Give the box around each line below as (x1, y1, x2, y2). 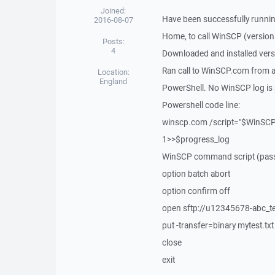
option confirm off (161, 185, 230, 196)
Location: (97, 67, 130, 77)
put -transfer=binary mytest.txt (161, 220, 274, 231)
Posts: (102, 36, 125, 47)
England (99, 76, 128, 87)
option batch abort (161, 168, 230, 179)
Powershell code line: (161, 99, 240, 110)
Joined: (101, 6, 126, 16)
